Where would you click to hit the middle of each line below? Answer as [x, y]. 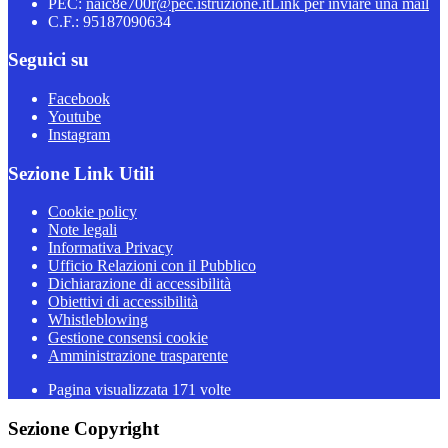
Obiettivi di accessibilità [123, 302]
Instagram [79, 134]
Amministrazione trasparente [138, 356]
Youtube [74, 116]
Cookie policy [92, 212]
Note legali [82, 230]
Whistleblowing [98, 320]
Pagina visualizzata [110, 390]
